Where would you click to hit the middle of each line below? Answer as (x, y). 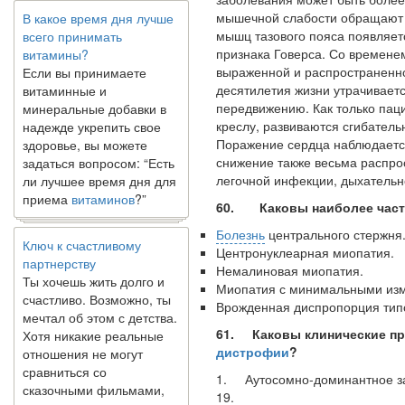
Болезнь (240, 234)
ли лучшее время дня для (99, 156)
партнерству (59, 239)
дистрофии (253, 351)
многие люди (61, 383)
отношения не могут (83, 329)
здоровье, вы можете (85, 120)
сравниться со (65, 347)
